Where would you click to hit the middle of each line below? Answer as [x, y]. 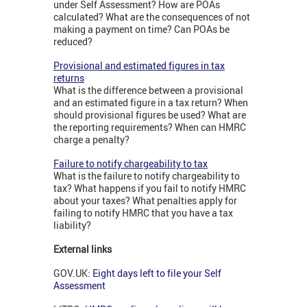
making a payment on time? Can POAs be [142, 29]
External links [83, 249]
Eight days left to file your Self [157, 273]
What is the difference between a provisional [148, 90]
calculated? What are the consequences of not [152, 16]
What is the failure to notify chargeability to [147, 175]
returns [69, 77]
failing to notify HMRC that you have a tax [143, 212]
